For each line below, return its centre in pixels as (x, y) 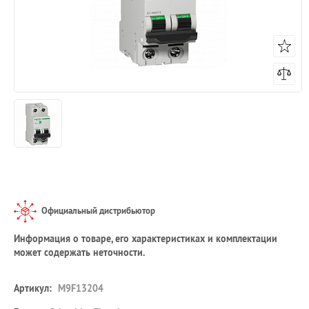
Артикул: (33, 288)
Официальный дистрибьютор (98, 211)
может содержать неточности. (79, 252)
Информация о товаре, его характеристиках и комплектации (146, 239)
